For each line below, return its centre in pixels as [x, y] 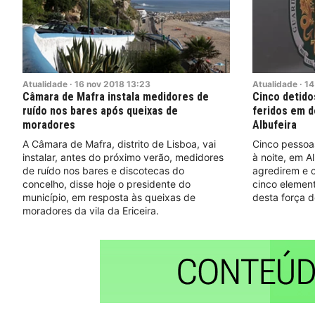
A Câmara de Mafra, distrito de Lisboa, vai [119, 143]
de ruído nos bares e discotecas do [103, 170]
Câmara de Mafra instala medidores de [116, 96]
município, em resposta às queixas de [109, 197]
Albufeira [274, 124]
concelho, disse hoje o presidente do [107, 184]
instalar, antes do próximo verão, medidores [123, 157]
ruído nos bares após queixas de [100, 110]
